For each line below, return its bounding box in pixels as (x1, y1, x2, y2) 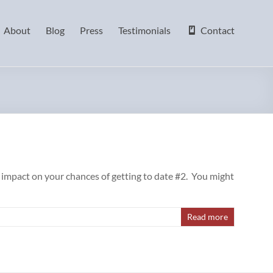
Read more (187, 211, 228, 222)
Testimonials (118, 24, 171, 36)
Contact (200, 24, 235, 36)
